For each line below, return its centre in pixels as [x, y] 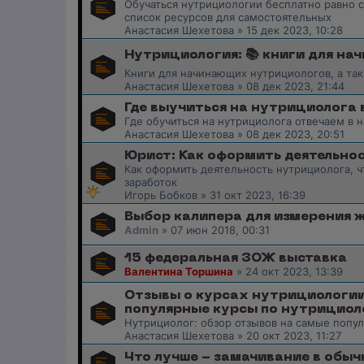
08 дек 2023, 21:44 [295, 87]
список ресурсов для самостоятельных [228, 17]
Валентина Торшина [179, 271]
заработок [151, 182]
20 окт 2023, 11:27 [294, 335]
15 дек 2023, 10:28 [295, 30]
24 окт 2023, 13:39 [294, 271]
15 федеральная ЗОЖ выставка [236, 258]
